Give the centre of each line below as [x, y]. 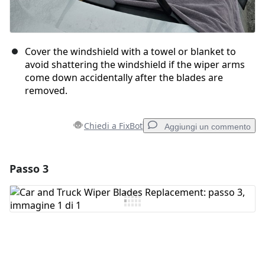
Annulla [138, 248]
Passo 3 [29, 169]
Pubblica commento [199, 248]
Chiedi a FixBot [113, 126]
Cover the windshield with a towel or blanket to [130, 52]
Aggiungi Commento [76, 198]
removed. [46, 91]
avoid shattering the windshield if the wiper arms [135, 65]
